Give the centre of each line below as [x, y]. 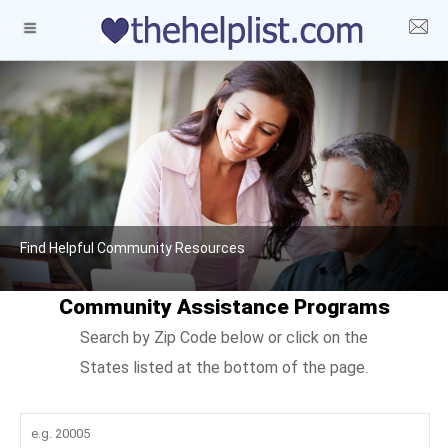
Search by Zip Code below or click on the [223, 337]
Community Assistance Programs [224, 306]
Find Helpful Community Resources [132, 247]
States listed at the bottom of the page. [223, 367]
